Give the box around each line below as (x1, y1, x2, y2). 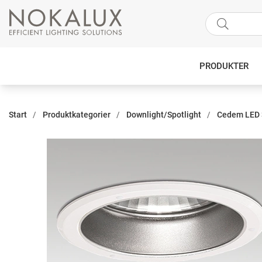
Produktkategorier (43, 110, 111, 120)
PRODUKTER (199, 61, 249, 72)
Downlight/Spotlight (126, 110, 201, 120)
